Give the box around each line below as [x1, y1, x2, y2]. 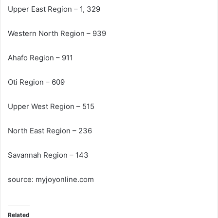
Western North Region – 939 [8, 28, 106, 38]
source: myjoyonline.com [8, 174, 94, 184]
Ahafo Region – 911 [8, 53, 73, 62]
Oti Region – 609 [8, 77, 65, 87]
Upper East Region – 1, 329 [8, 4, 100, 14]
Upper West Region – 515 [8, 101, 94, 111]
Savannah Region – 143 [8, 150, 89, 160]
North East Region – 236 [8, 126, 92, 135]
